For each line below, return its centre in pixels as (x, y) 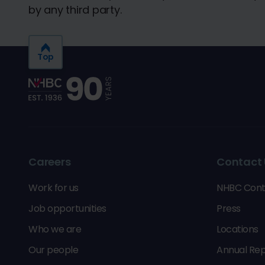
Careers (50, 162)
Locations (237, 229)
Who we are (55, 229)
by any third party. (75, 10)
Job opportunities (67, 209)
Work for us (54, 188)
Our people (53, 250)
